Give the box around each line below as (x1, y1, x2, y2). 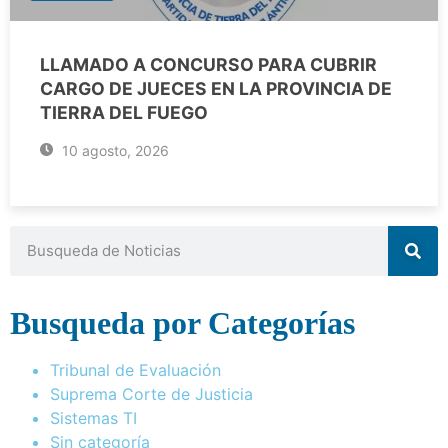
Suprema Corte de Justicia (50, 383, 253, 404)
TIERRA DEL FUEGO (40, 101, 208, 123)
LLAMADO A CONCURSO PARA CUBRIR (40, 53, 377, 75)
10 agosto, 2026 (57, 141, 169, 159)
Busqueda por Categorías (10, 304, 355, 341)
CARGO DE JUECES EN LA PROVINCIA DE (40, 77, 392, 99)
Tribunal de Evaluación (50, 359, 221, 380)
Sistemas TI (50, 407, 137, 428)
